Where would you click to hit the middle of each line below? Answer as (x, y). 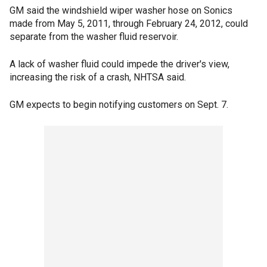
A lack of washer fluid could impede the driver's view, (119, 64)
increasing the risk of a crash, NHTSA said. (98, 77)
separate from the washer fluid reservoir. (94, 37)
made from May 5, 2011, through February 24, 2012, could (129, 24)
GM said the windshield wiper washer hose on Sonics (121, 10)
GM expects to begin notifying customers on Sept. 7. (119, 105)
